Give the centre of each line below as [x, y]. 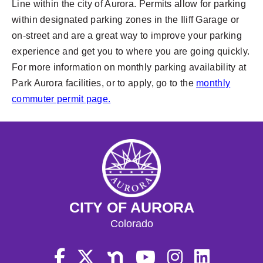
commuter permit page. [61, 99]
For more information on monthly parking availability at [129, 68]
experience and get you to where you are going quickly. [131, 52]
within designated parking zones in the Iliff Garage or [126, 20]
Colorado [131, 224]
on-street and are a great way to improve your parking [127, 36]
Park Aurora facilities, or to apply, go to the [104, 83]
